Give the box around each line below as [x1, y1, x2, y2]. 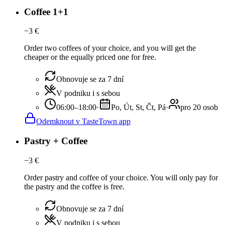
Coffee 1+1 [24, 6, 68, 17]
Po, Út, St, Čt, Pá [111, 103, 166, 112]
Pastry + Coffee [24, 136, 87, 147]
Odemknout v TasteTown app [36, 117, 131, 126]
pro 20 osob [180, 103, 218, 112]
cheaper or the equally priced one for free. [24, 53, 156, 62]
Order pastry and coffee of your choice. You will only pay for [24, 173, 218, 182]
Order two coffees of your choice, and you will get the [24, 44, 196, 53]
